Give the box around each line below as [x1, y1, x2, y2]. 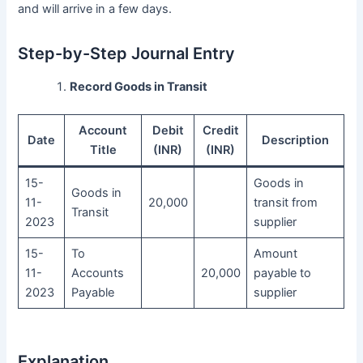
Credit [202, 123, 239, 139]
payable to [253, 266, 311, 281]
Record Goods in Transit [70, 79, 208, 95]
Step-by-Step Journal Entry [18, 44, 236, 64]
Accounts [70, 266, 124, 281]
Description [262, 133, 330, 148]
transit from [253, 195, 318, 211]
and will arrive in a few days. [18, 2, 173, 17]
